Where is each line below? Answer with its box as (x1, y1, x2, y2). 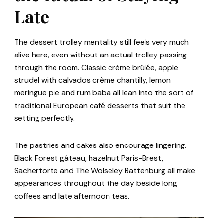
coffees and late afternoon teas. (14, 191, 129, 201)
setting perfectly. (14, 113, 75, 124)
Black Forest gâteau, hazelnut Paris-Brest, (14, 153, 163, 163)
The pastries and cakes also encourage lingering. (14, 140, 186, 151)
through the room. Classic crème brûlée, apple (14, 62, 178, 73)
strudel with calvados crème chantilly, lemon (14, 75, 171, 86)
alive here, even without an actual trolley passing (14, 50, 187, 60)
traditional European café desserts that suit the (14, 100, 185, 111)
